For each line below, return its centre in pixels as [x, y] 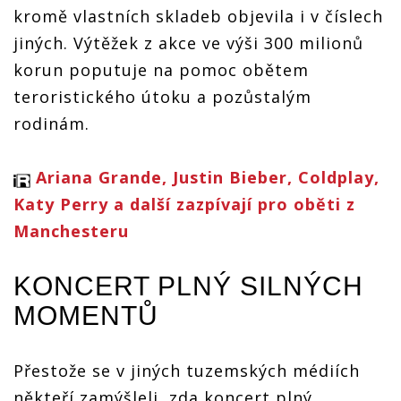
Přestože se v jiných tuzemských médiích [187, 370]
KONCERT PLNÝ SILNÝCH [188, 286]
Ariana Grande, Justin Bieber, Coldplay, [208, 177]
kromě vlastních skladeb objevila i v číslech [198, 16]
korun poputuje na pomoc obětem [161, 69]
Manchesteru [71, 230]
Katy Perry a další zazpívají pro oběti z [184, 204]
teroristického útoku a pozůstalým [162, 96]
